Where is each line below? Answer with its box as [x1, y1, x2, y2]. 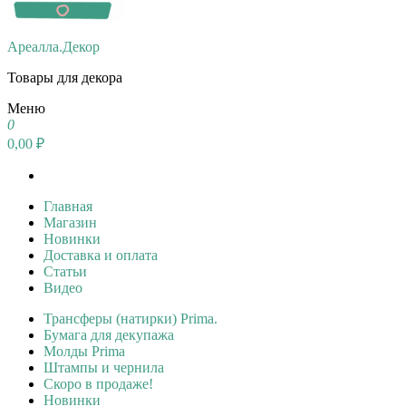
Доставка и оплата [43, 247, 158, 263]
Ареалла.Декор [7, 39, 100, 54]
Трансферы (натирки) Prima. [43, 311, 217, 326]
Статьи [43, 264, 87, 279]
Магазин [43, 215, 97, 230]
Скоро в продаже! [43, 376, 153, 391]
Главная [43, 198, 92, 214]
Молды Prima [43, 343, 125, 359]
